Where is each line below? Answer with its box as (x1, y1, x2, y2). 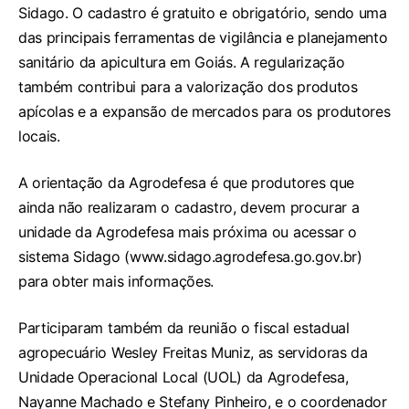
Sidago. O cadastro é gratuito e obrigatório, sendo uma (18, 4, 387, 23)
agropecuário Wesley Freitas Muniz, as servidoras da (18, 343, 368, 362)
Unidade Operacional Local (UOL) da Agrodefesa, (18, 368, 349, 387)
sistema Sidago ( (18, 247, 130, 267)
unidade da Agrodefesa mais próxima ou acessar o (18, 223, 357, 242)
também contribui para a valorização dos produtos (18, 78, 358, 97)
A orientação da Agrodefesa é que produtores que (18, 173, 354, 193)
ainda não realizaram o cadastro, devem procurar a (18, 198, 360, 217)
